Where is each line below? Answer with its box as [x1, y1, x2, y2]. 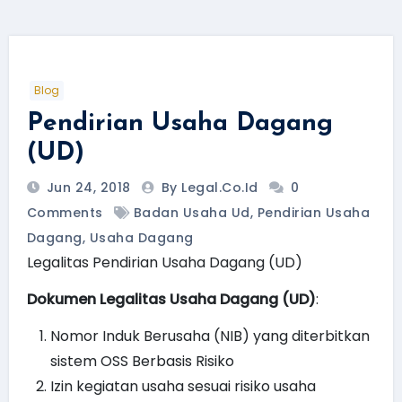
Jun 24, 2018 [42, 178, 131, 197]
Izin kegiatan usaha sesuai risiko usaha [49, 375, 316, 397]
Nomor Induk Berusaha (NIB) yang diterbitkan [49, 325, 370, 346]
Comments [26, 203, 103, 222]
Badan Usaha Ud [133, 203, 250, 222]
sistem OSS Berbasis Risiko [49, 350, 234, 371]
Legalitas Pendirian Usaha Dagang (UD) [26, 251, 302, 273]
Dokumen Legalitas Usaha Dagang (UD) [26, 288, 316, 310]
